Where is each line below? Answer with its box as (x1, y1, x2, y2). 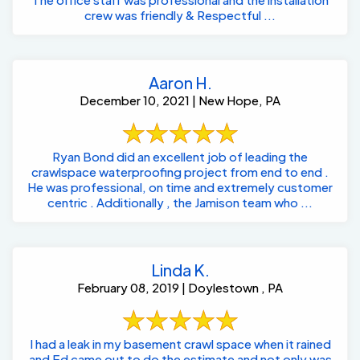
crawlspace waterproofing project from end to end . (31, 164, 329, 180)
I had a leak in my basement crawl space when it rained (29, 336, 331, 352)
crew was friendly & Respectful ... (84, 7, 276, 23)
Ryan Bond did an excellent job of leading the (52, 149, 308, 165)
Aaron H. (148, 72, 212, 93)
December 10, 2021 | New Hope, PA (80, 92, 280, 108)
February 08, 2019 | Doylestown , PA (77, 280, 283, 296)
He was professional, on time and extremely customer (27, 179, 333, 195)
